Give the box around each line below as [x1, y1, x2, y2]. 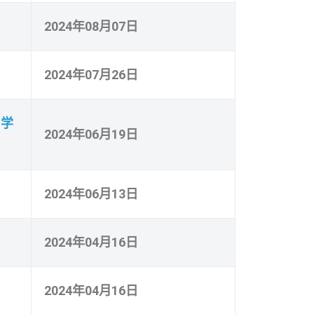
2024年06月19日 [44, 126, 138, 142]
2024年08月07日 [44, 18, 138, 34]
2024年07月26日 [44, 67, 138, 82]
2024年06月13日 [44, 186, 138, 201]
